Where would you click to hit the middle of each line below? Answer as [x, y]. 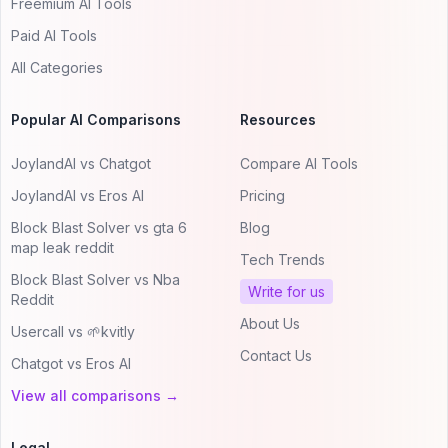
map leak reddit [62, 247]
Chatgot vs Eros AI [71, 363]
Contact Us [276, 355]
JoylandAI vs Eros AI [77, 195]
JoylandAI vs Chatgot [81, 163]
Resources [278, 119]
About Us [270, 323]
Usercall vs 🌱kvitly [73, 331]
